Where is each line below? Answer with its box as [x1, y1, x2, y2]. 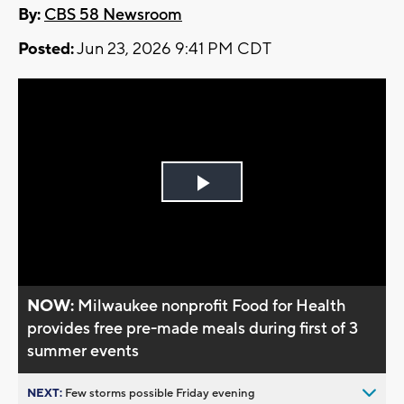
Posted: [18, 39, 74, 60]
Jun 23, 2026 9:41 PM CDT [74, 39, 271, 60]
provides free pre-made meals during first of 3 [27, 317, 359, 339]
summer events [27, 340, 140, 362]
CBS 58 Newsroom [44, 5, 182, 26]
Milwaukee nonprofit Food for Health [78, 295, 347, 317]
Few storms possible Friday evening [65, 385, 255, 400]
